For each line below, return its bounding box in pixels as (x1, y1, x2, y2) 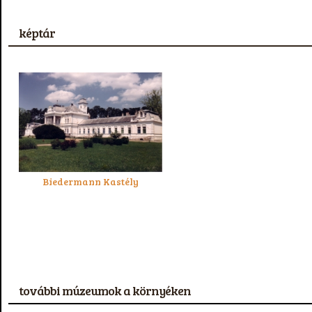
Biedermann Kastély (42, 174, 139, 188)
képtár (19, 24, 55, 41)
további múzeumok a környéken (19, 282, 191, 299)
